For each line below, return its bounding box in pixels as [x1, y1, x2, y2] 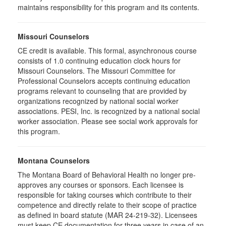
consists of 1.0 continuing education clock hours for [18, 55, 181, 66]
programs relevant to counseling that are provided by [18, 86, 187, 96]
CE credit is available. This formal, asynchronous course [18, 45, 197, 55]
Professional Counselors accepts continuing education [18, 76, 190, 86]
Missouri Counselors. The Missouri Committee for [18, 66, 176, 76]
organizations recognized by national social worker [18, 96, 179, 106]
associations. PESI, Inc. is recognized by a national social [18, 106, 200, 116]
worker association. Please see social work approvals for [18, 116, 198, 126]
